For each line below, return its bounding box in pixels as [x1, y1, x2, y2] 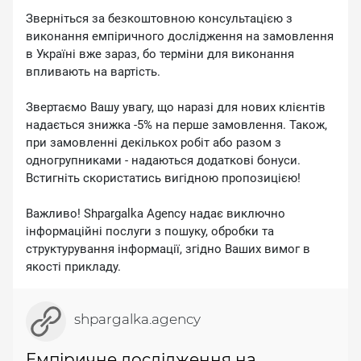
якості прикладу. [26, 259, 121, 274]
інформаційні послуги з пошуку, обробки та [26, 224, 274, 239]
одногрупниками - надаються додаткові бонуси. [26, 153, 301, 168]
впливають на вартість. [26, 64, 160, 79]
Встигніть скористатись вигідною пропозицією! [26, 171, 301, 185]
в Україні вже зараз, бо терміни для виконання [26, 47, 294, 61]
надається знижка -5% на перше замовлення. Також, [26, 118, 327, 132]
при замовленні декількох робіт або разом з [26, 135, 281, 150]
